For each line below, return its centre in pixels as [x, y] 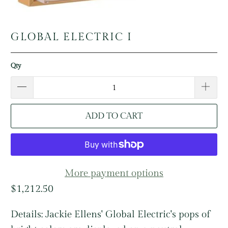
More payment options [114, 173]
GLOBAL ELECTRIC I [72, 37]
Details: [28, 215]
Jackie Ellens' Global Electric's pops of [128, 215]
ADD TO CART [114, 116]
